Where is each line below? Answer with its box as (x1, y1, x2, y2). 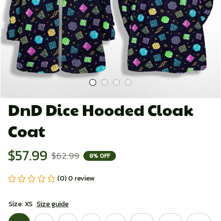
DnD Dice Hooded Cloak (8, 98, 193, 120)
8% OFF (89, 151, 110, 160)
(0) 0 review (57, 173, 94, 184)
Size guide (37, 199, 69, 209)
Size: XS (8, 199, 33, 209)
